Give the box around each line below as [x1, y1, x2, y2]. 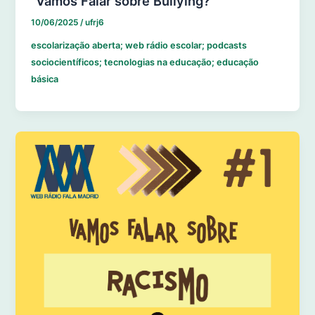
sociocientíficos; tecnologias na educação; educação [31, 57, 259, 68]
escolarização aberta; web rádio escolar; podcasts [31, 40, 247, 51]
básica [31, 74, 59, 85]
